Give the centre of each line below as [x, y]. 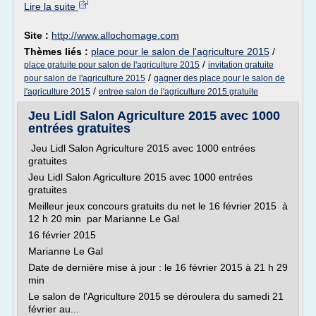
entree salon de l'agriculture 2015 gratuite [178, 92]
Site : [38, 35]
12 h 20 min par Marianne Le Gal [104, 219]
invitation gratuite [241, 65]
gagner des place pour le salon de [219, 78]
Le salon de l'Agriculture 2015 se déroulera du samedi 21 [156, 296]
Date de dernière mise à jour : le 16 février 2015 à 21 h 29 [158, 267]
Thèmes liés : [57, 51]
